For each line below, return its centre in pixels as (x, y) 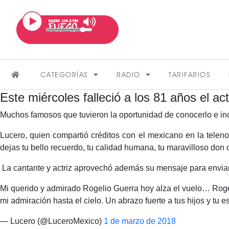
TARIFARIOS (190, 75)
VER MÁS (114, 218)
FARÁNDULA (114, 185)
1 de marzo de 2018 (140, 221)
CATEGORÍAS (64, 75)
